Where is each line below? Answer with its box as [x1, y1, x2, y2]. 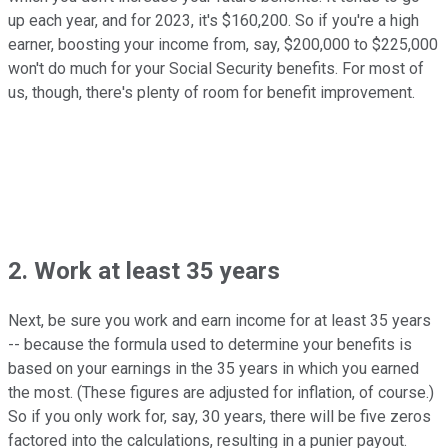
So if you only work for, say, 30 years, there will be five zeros [8, 407, 431, 427]
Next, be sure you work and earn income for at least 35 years [8, 311, 431, 331]
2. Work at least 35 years [8, 257, 280, 286]
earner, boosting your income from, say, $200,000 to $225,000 [8, 35, 438, 55]
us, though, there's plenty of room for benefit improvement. [8, 83, 415, 103]
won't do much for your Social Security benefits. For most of [8, 59, 424, 79]
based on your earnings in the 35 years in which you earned [8, 359, 419, 379]
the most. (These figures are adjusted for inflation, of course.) [8, 383, 434, 403]
